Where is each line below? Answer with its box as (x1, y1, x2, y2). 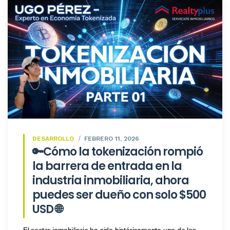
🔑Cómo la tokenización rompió (32, 144, 203, 160)
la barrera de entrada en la (32, 158, 182, 175)
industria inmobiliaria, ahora (32, 172, 189, 189)
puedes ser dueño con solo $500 (32, 187, 206, 203)
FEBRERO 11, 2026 (84, 135, 139, 143)
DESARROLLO (32, 135, 74, 143)
